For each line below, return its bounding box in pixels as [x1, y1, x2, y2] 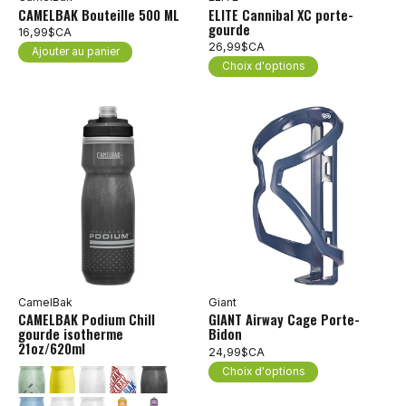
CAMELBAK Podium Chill [18, 310, 155, 330]
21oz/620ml [18, 339, 85, 359]
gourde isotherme [18, 324, 123, 344]
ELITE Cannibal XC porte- [208, 5, 353, 24]
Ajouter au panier [31, 45, 120, 59]
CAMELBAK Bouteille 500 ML [18, 5, 179, 24]
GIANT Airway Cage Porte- [208, 310, 360, 330]
